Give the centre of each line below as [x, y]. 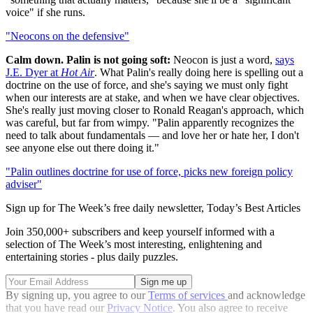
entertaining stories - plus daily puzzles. [92, 256]
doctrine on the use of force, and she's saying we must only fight [147, 85]
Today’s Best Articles [254, 208]
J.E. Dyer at [33, 72]
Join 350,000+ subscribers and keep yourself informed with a [140, 231]
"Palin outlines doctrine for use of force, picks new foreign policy [149, 171]
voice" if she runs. [45, 12]
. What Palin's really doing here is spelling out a [199, 72]
